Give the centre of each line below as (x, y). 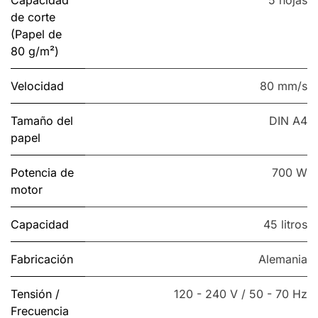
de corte (33, 17)
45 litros (285, 225)
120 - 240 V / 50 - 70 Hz (241, 294)
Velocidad (37, 86)
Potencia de (42, 173)
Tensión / (35, 294)
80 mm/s (284, 86)
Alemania (283, 259)
